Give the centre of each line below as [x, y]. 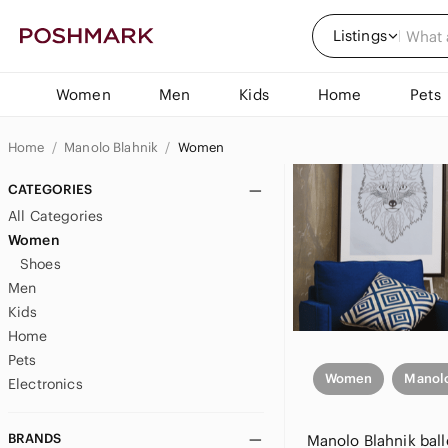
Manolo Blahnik [113, 147]
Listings [359, 35]
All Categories [56, 216]
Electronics [45, 384]
